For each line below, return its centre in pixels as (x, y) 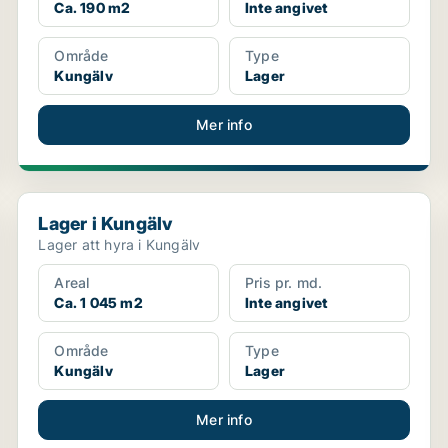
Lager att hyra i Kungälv (119, 244)
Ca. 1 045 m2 (98, 302)
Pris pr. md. (283, 282)
